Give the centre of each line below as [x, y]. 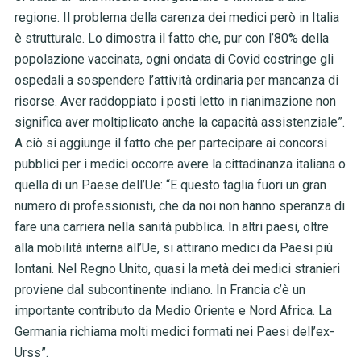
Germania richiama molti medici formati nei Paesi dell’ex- [174, 332]
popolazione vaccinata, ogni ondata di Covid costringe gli [174, 60]
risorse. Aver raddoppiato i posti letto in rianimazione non [175, 102]
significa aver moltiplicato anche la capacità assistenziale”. [179, 122]
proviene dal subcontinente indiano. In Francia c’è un [160, 290]
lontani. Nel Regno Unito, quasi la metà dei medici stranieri [177, 269]
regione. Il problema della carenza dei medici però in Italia [176, 18]
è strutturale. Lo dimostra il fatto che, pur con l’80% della [171, 39]
